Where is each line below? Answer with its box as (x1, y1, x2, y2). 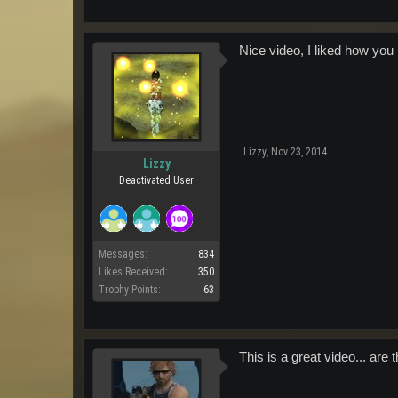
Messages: (99, 248, 147, 260)
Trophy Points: (99, 283, 161, 296)
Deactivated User (119, 174, 194, 187)
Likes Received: (99, 266, 168, 278)
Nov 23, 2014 (271, 146, 327, 158)
